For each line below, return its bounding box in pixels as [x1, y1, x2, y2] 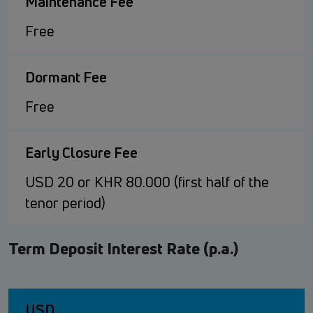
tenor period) [25, 194, 105, 213]
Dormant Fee [25, 68, 107, 87]
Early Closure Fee [25, 143, 138, 163]
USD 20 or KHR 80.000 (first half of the [25, 173, 269, 192]
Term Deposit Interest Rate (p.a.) [8, 238, 238, 260]
